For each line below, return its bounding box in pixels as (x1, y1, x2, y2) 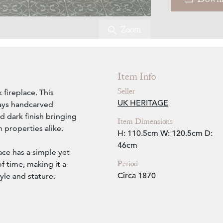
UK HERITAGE (117, 98, 168, 109)
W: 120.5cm (160, 128, 203, 139)
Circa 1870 (117, 171, 156, 181)
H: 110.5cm (117, 128, 158, 139)
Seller (117, 86, 135, 97)
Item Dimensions (117, 116, 173, 127)
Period (117, 159, 138, 169)
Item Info (117, 70, 156, 83)
